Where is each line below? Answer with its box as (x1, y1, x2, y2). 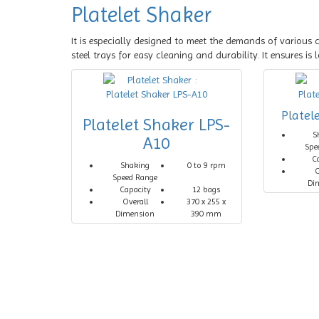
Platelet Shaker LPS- (83, 115, 231, 135)
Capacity (119, 184, 151, 194)
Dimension (115, 209, 155, 219)
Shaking (120, 160, 150, 170)
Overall (122, 197, 148, 206)
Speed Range (113, 172, 158, 182)
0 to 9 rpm (187, 160, 226, 170)
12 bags (192, 184, 221, 194)
